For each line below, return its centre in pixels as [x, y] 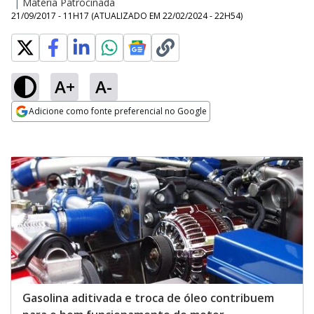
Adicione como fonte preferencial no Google [118, 111]
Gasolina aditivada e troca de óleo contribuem [148, 298]
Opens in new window [68, 130]
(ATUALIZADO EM [127, 16]
